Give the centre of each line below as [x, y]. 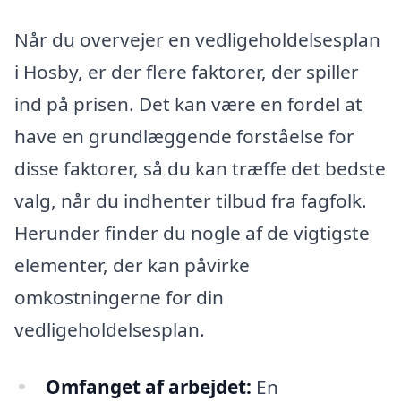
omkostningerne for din [119, 297]
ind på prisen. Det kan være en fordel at [188, 103]
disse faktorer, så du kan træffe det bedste [200, 168]
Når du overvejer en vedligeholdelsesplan [197, 39]
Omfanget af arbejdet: [148, 386]
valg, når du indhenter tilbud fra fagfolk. [191, 200]
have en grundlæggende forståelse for [184, 136]
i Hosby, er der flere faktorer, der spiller [187, 71]
